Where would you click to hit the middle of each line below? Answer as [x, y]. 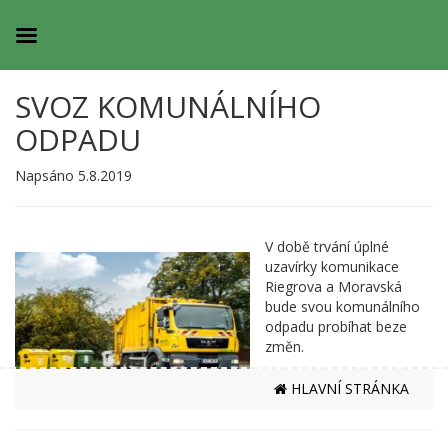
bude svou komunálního [342, 306]
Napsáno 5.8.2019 [73, 175]
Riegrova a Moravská [333, 286]
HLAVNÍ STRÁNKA [348, 388]
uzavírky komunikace [332, 266]
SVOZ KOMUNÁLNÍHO [168, 106]
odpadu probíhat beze [336, 326]
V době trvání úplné [327, 246]
